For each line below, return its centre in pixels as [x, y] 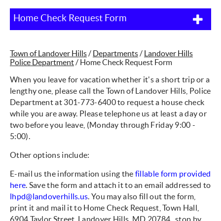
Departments [115, 53]
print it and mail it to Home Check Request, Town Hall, [105, 208]
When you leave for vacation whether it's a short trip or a [110, 79]
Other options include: [50, 155]
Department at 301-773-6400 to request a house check [107, 102]
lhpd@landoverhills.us [49, 196]
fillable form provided [173, 174]
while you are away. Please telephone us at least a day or [109, 113]
